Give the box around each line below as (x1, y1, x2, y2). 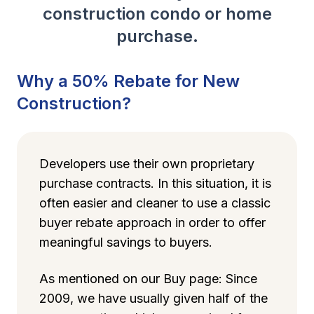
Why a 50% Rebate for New (17, 71, 240, 91)
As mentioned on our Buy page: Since (39, 271, 257, 286)
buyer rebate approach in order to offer (39, 215, 266, 230)
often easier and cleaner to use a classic (39, 196, 271, 210)
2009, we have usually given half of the (39, 291, 268, 306)
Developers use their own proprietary (39, 156, 254, 171)
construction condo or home (42, 4, 272, 24)
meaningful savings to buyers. (39, 235, 212, 250)
